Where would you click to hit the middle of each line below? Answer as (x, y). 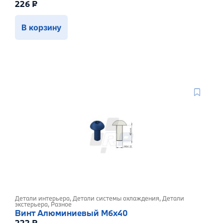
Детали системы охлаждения (116, 198)
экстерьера (31, 204)
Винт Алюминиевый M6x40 (71, 213)
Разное (61, 204)
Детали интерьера (42, 198)
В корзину (41, 28)
